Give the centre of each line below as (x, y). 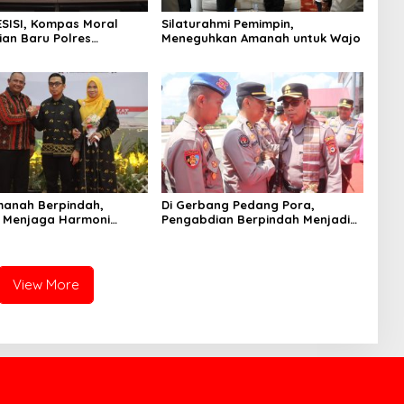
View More (46, 284)
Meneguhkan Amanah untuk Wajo (261, 38)
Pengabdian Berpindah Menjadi (255, 219)
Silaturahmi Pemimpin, (227, 24)
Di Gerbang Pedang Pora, (238, 204)
